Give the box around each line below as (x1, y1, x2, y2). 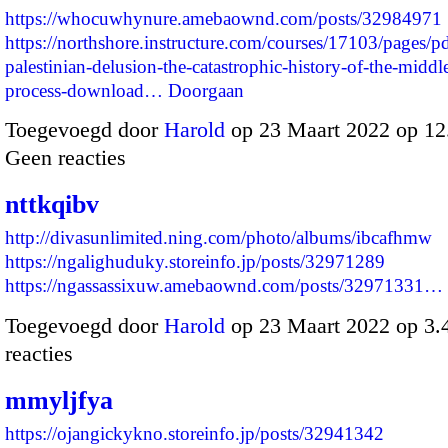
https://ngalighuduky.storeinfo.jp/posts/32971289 (5, 251, 385, 273)
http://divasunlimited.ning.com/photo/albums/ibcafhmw (5, 227, 432, 249)
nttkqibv (5, 190, 99, 220)
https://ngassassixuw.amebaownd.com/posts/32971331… (5, 275, 443, 297)
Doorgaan (168, 79, 244, 101)
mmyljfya (5, 385, 113, 415)
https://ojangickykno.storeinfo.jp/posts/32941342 (5, 422, 384, 444)
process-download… (5, 79, 163, 101)
